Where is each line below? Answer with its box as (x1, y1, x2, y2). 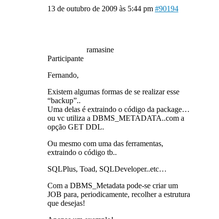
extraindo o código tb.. (47, 148, 117, 156)
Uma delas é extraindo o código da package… (47, 105, 190, 113)
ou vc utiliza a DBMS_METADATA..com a (47, 114, 184, 122)
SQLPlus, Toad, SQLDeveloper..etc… (47, 165, 167, 173)
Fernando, (47, 71, 79, 79)
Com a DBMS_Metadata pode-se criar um (47, 181, 178, 190)
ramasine (86, 45, 114, 54)
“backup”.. (47, 96, 81, 105)
